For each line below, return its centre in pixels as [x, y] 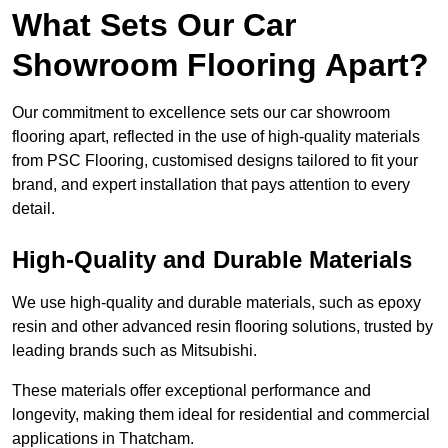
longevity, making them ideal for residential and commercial [221, 415]
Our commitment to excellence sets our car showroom [201, 113]
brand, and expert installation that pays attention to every [211, 185]
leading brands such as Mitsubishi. [134, 351]
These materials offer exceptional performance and [191, 391]
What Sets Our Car [154, 25]
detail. [33, 209]
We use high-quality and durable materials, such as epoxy [216, 303]
